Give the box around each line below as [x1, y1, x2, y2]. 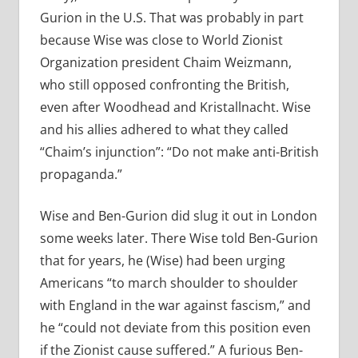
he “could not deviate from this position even [39, 319, 311, 337]
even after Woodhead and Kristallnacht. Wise [39, 98, 311, 117]
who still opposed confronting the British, [39, 76, 289, 94]
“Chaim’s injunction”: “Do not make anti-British [39, 143, 319, 161]
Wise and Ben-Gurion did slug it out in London [39, 207, 317, 225]
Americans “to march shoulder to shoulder [39, 274, 298, 292]
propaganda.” [39, 165, 122, 184]
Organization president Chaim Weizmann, [39, 54, 292, 72]
